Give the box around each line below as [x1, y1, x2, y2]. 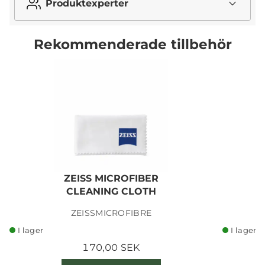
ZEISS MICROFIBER [64, 173, 159, 185]
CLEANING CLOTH [66, 186, 156, 198]
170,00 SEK [82, 242, 140, 254]
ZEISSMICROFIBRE [70, 208, 152, 219]
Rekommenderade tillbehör [33, 35, 232, 53]
